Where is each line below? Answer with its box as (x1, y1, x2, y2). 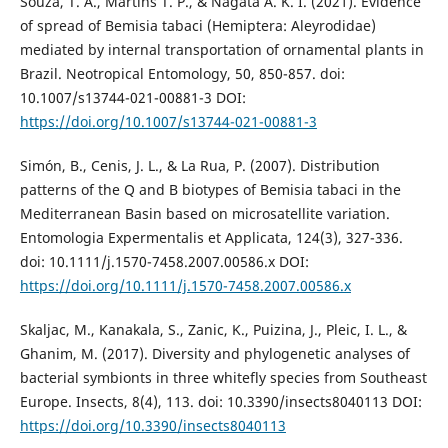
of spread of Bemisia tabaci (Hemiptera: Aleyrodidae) (19, 16, 376, 36)
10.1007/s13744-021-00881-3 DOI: (19, 88, 246, 108)
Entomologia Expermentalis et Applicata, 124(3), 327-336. (19, 228, 403, 248)
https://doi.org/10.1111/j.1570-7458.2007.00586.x (19, 276, 351, 296)
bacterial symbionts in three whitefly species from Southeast (19, 368, 427, 388)
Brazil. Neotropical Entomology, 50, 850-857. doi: (19, 64, 345, 84)
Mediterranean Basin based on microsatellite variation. (19, 204, 390, 224)
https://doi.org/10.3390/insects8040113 (19, 416, 286, 436)
